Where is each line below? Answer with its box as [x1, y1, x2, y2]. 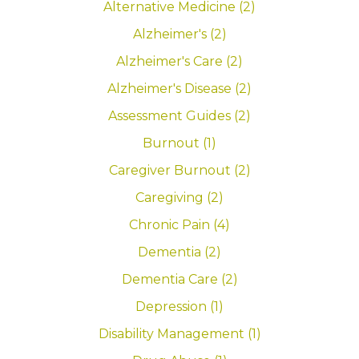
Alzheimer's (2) [132, 26, 227, 42]
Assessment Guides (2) [108, 108, 251, 124]
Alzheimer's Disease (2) [107, 81, 252, 97]
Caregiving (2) [135, 190, 224, 206]
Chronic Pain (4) [129, 217, 230, 233]
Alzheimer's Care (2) [116, 54, 243, 70]
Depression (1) [135, 299, 224, 315]
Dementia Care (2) [121, 272, 238, 288]
